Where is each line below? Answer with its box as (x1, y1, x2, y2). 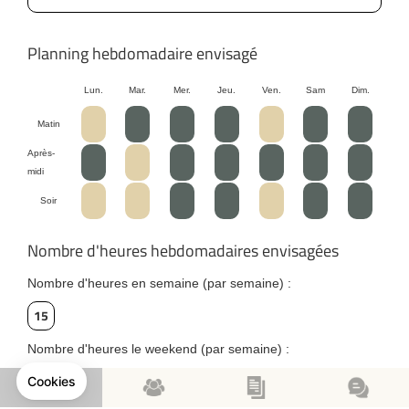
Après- (27, 148, 55, 158)
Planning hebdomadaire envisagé (27, 41, 257, 66)
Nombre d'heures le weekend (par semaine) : (27, 341, 289, 356)
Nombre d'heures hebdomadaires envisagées (27, 238, 339, 263)
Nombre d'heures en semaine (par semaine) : (27, 276, 291, 290)
